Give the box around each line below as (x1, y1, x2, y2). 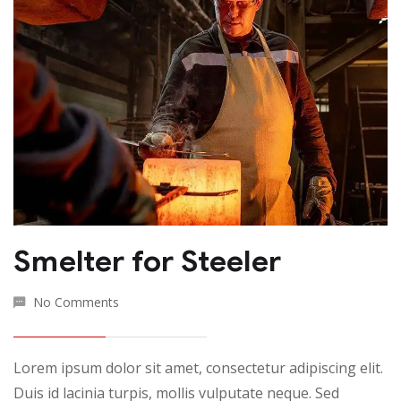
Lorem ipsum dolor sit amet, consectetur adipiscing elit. (13, 357, 383, 378)
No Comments (33, 293, 119, 311)
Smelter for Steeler (13, 242, 282, 279)
